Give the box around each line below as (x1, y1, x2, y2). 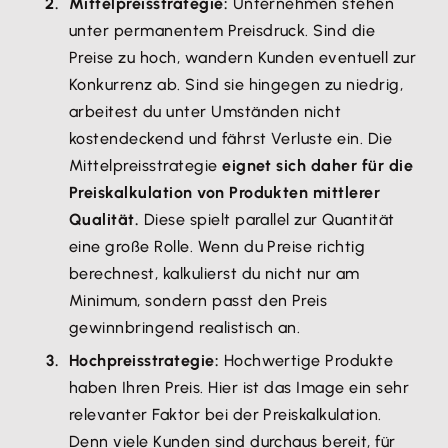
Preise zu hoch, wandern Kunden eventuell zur (69, 48, 417, 67)
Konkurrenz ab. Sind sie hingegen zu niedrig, (69, 75, 404, 94)
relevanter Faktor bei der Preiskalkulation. (69, 405, 382, 424)
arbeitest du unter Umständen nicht (69, 102, 342, 121)
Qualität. (69, 210, 140, 229)
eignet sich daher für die (222, 156, 414, 175)
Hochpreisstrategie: (69, 351, 224, 370)
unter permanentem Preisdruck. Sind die (69, 21, 376, 40)
